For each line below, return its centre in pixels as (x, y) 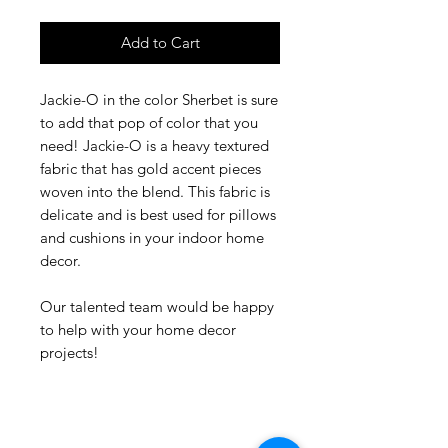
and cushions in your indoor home (152, 238)
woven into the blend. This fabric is (155, 192)
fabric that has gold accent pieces (150, 169)
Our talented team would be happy (157, 307)
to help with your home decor (138, 330)
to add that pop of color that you (149, 123)
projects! (69, 353)
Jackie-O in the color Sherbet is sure (159, 100)
